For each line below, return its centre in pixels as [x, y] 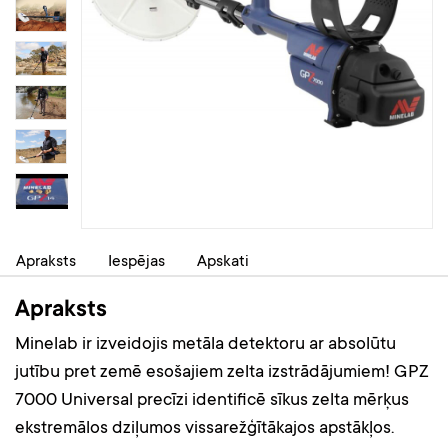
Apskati [223, 262]
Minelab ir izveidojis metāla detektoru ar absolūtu [205, 345]
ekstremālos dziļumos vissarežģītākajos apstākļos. [204, 429]
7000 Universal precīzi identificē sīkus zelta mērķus [212, 401]
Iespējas [136, 262]
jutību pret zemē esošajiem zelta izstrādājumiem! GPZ [222, 373]
